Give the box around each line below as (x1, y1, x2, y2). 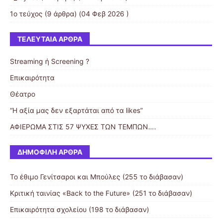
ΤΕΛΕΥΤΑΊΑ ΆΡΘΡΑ (17, 35, 82, 44)
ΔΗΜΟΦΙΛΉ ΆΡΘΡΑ (17, 148, 82, 157)
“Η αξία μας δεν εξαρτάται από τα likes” (10, 106, 143, 115)
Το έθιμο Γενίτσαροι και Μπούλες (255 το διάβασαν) (10, 172, 183, 181)
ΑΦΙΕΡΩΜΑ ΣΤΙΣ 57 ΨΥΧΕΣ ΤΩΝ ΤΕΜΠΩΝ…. (10, 122, 156, 131)
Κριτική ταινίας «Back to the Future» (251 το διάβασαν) (10, 189, 192, 198)
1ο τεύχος (10, 9, 43, 18)
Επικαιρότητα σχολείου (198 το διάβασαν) (10, 205, 149, 214)
